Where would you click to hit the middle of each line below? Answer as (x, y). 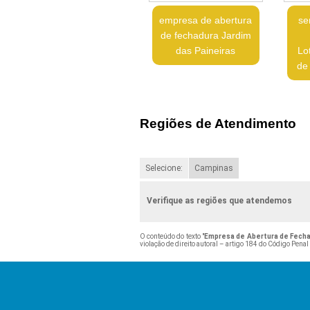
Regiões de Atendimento (218, 124)
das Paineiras (206, 50)
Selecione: (164, 168)
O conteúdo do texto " (172, 236)
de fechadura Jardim (206, 35)
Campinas (213, 168)
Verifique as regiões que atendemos (219, 200)
